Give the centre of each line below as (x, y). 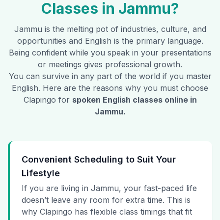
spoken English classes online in (134, 100)
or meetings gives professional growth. (110, 65)
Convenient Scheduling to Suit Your (99, 160)
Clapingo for (46, 100)
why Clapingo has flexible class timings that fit (107, 212)
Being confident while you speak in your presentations (110, 53)
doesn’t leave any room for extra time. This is (106, 200)
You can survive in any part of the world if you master (110, 76)
